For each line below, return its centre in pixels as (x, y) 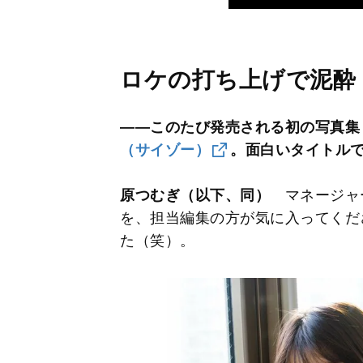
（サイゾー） (165, 149)
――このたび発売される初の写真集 (240, 127)
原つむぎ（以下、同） (195, 195)
